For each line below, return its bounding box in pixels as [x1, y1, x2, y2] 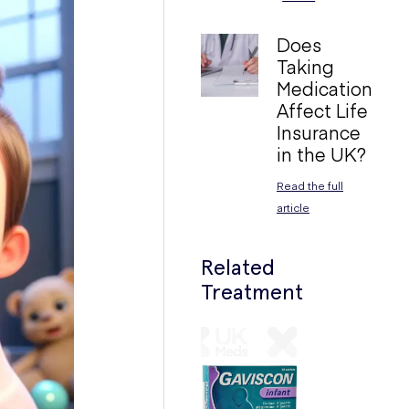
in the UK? [276, 142, 366, 166]
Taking [276, 54, 334, 79]
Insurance [276, 120, 361, 144]
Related [201, 254, 276, 280]
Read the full [276, 178, 343, 193]
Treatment [201, 278, 304, 305]
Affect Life [276, 98, 368, 122]
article [276, 200, 309, 215]
